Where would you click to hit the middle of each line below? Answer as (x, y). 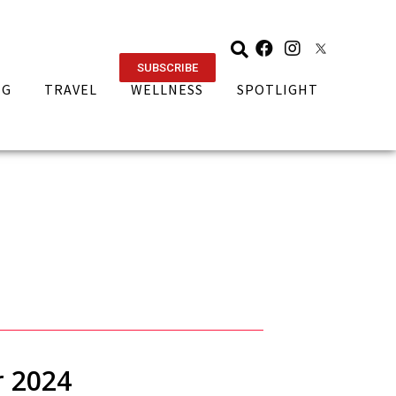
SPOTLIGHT (278, 89)
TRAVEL (71, 89)
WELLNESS (168, 89)
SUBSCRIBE (167, 68)
